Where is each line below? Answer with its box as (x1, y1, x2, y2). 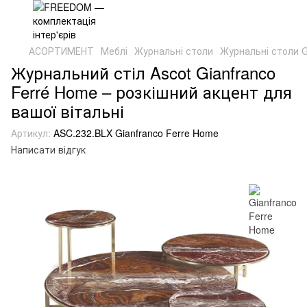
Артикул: (11, 126, 51, 140)
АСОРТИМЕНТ (29, 44, 94, 58)
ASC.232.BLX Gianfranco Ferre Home (51, 126, 219, 140)
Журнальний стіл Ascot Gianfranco (11, 60, 275, 84)
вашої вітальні (11, 99, 124, 123)
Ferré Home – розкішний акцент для (11, 79, 292, 103)
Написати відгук (11, 143, 86, 156)
